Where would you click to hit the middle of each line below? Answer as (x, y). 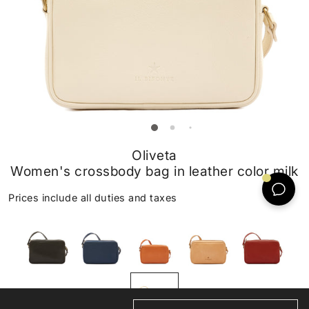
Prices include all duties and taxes (93, 198)
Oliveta (154, 155)
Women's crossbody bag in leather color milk (154, 171)
